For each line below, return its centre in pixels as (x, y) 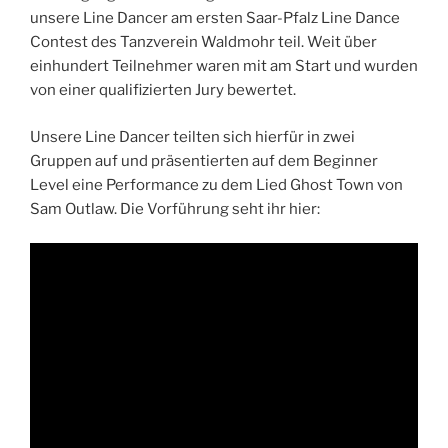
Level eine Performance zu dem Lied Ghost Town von (216, 184)
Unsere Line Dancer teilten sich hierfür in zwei (192, 136)
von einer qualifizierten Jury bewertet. (163, 90)
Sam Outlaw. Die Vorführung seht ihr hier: (175, 208)
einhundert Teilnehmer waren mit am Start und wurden (224, 66)
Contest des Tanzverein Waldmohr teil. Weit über (203, 42)
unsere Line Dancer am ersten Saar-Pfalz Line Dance (215, 18)
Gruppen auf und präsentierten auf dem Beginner (204, 160)
